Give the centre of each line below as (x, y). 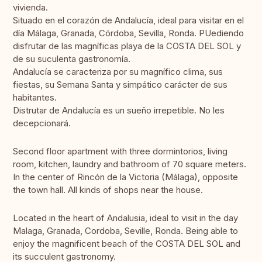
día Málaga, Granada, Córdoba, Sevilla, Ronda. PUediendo (128, 33)
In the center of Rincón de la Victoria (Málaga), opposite (125, 177)
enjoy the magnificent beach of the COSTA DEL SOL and (127, 244)
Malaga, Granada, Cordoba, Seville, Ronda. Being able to (125, 231)
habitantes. (35, 98)
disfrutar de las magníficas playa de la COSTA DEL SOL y (127, 46)
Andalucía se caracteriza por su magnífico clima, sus (118, 72)
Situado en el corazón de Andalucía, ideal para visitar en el (128, 20)
